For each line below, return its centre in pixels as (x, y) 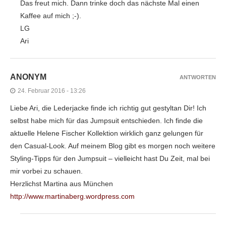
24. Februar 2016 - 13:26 (52, 91)
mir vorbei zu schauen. (46, 171)
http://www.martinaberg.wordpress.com (72, 196)
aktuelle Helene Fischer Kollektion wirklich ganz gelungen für (107, 133)
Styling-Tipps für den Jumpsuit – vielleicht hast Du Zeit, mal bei (110, 158)
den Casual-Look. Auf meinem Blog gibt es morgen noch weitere (113, 146)
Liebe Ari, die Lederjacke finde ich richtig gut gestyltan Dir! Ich (108, 108)
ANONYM (28, 77)
